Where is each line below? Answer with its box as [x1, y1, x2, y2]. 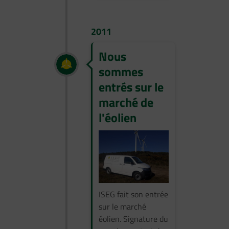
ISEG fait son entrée [99, 188, 168, 200]
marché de [99, 93, 153, 111]
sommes [99, 62, 143, 81]
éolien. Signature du [99, 212, 168, 225]
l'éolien [99, 108, 136, 127]
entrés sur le [99, 77, 164, 96]
